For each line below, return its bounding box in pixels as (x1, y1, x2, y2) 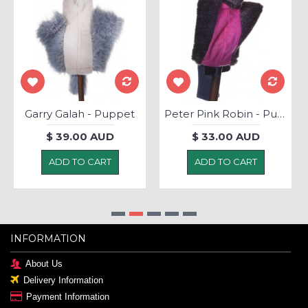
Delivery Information (23, 275, 103, 285)
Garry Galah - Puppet (25, 107, 135, 120)
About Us (25, 258, 63, 269)
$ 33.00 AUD (191, 129, 260, 143)
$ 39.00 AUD (45, 129, 114, 143)
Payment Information (26, 291, 109, 302)
